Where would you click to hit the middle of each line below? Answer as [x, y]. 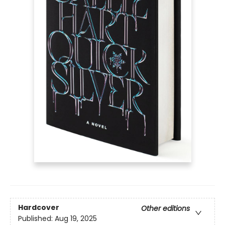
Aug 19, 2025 [76, 218]
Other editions [165, 208]
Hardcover [39, 207]
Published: [36, 218]
